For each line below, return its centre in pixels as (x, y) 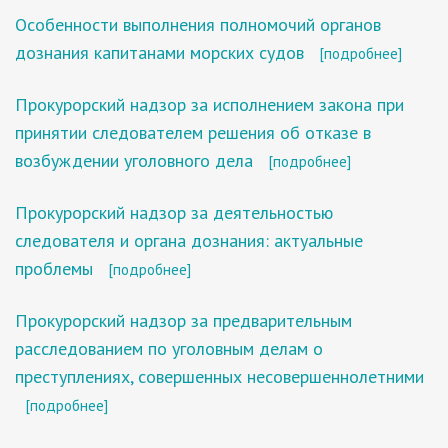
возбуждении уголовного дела (134, 160)
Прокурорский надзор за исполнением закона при (209, 104)
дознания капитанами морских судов (159, 52)
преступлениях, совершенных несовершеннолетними (219, 376)
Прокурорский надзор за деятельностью (174, 212)
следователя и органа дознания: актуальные (189, 240)
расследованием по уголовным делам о (169, 348)
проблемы (54, 268)
